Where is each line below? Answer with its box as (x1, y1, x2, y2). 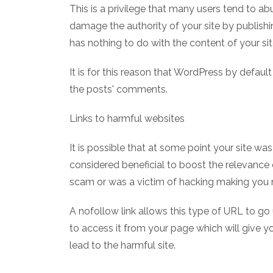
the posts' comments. (69, 83, 168, 95)
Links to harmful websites (69, 112, 185, 124)
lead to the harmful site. (69, 239, 175, 251)
